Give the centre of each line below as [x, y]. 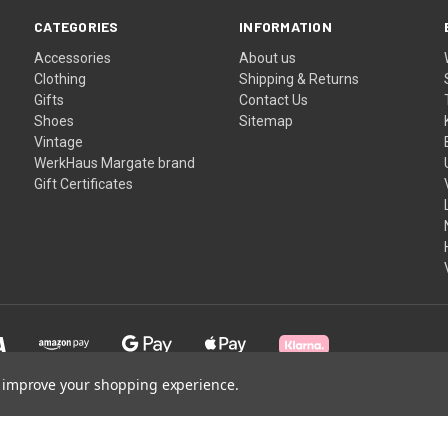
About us [268, 57]
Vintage [59, 141]
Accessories [73, 57]
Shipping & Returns [299, 78]
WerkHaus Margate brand [115, 162]
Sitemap [266, 120]
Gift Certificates [84, 183]
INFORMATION [285, 26]
